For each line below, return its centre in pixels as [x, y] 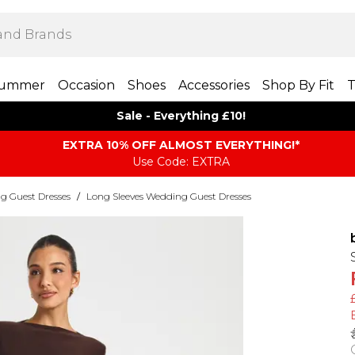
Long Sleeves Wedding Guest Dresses [169, 196]
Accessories [214, 85]
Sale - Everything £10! [181, 116]
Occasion [86, 85]
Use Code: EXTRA [181, 162]
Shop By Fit [298, 85]
